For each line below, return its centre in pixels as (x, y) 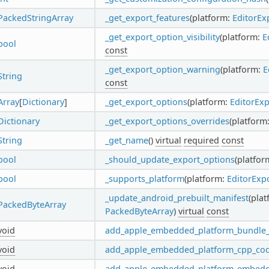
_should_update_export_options (170, 159)
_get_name (126, 140)
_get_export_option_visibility (162, 37)
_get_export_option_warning (162, 69)
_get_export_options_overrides (167, 121)
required (201, 140)
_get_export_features (147, 17)
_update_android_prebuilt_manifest (177, 198)
